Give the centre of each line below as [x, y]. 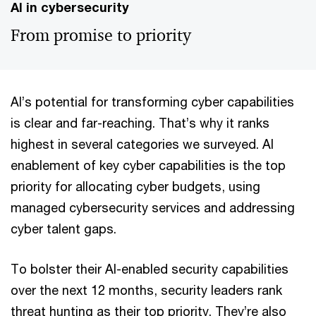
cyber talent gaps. [65, 229]
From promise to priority [101, 36]
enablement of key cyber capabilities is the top [148, 165]
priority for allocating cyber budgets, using [135, 187]
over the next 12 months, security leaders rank [146, 290]
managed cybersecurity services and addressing [153, 208]
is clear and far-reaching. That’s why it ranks [140, 123]
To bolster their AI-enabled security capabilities [150, 269]
